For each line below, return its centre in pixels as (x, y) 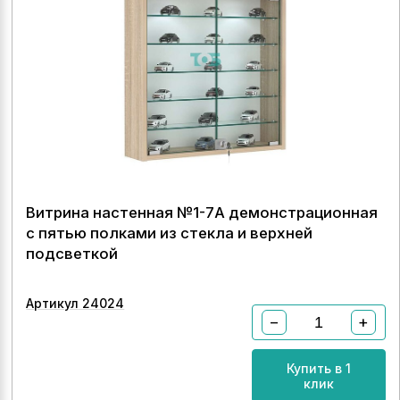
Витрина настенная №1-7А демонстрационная (202, 212)
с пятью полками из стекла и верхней (170, 233)
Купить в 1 (318, 368)
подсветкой (72, 254)
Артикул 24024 (75, 303)
